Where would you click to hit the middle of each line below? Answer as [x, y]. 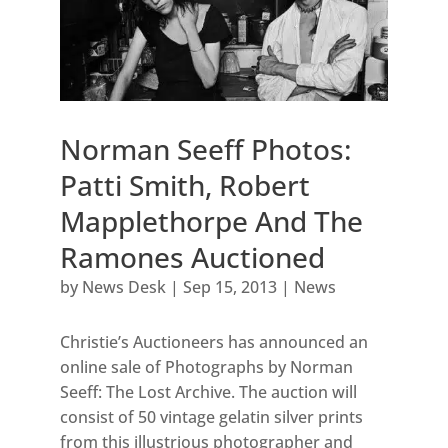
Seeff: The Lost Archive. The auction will [208, 392]
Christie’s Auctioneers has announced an [213, 342]
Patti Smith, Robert [184, 185]
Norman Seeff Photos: [205, 149]
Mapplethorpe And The [211, 221]
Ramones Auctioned [192, 257]
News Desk [123, 287]
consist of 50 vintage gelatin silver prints [211, 417]
